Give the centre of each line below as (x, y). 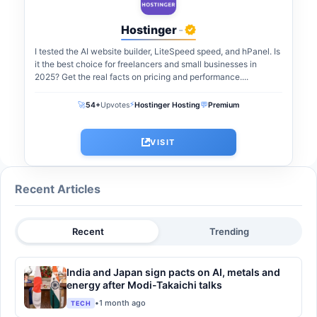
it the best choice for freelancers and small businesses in (146, 64)
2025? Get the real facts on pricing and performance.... (142, 76)
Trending (229, 231)
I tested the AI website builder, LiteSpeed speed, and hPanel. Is (157, 51)
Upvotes (115, 105)
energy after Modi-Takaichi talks (145, 284)
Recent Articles (58, 189)
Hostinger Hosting (167, 105)
